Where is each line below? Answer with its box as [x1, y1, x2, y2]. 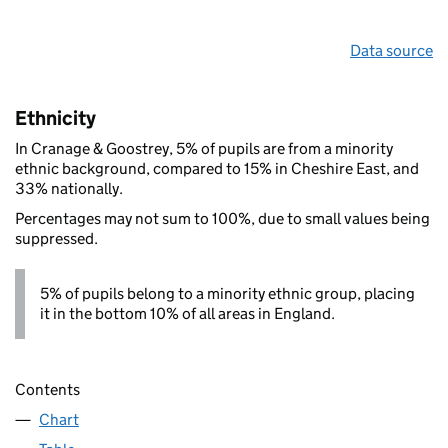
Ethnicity [15, 105, 96, 130]
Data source [350, 40, 433, 60]
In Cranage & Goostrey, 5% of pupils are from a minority [15, 138, 393, 158]
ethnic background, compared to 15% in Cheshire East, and [15, 158, 419, 178]
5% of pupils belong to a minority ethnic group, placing [40, 283, 415, 303]
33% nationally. [15, 178, 123, 198]
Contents [15, 379, 80, 399]
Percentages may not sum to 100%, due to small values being [15, 208, 430, 228]
